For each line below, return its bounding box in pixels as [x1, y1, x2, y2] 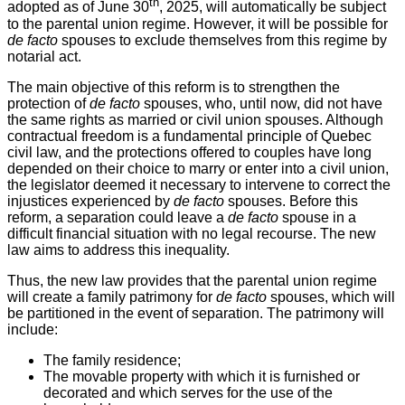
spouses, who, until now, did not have [140, 95, 382, 111]
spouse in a [278, 209, 356, 225]
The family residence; [43, 352, 181, 368]
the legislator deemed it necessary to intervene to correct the [7, 176, 391, 193]
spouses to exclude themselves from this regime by [58, 32, 387, 48]
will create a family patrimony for [7, 288, 216, 305]
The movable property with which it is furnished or [43, 368, 360, 384]
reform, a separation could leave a [7, 209, 228, 225]
